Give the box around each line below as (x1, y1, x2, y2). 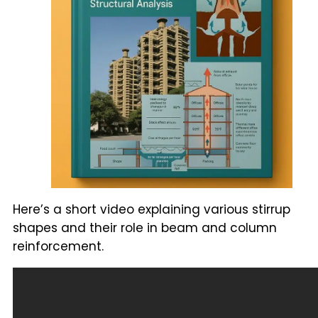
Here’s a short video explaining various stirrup (13, 200, 290, 218)
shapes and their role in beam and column (13, 219, 277, 236)
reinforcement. (13, 237, 104, 255)
